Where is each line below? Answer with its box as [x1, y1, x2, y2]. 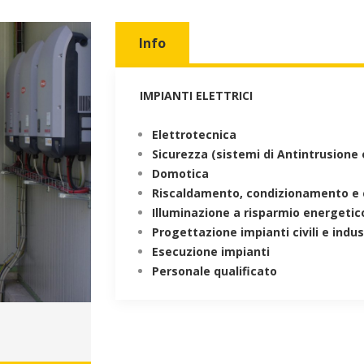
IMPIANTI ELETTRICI [139, 88, 253, 103]
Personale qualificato [151, 263, 277, 279]
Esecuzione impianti [151, 244, 270, 259]
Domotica [151, 166, 209, 181]
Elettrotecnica [151, 127, 236, 142]
